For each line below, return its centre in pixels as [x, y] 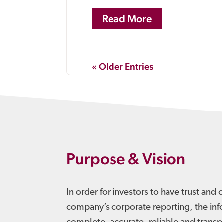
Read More [127, 19]
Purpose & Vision [126, 159]
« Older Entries [123, 67]
